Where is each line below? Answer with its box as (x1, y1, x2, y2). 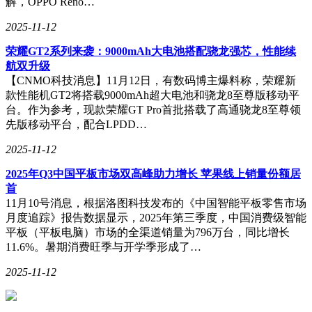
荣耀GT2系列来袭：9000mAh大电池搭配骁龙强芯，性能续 (6, 45, 296, 57)
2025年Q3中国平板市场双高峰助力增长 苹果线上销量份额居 (6, 167, 301, 180)
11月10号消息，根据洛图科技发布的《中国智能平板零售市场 (6, 196, 306, 209)
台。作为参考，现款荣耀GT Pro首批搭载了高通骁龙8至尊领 (6, 103, 301, 116)
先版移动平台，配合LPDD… (6, 118, 147, 130)
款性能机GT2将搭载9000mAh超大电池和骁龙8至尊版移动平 (6, 88, 299, 101)
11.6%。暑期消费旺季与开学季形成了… (6, 240, 201, 253)
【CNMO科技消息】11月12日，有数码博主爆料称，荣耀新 (6, 74, 296, 86)
